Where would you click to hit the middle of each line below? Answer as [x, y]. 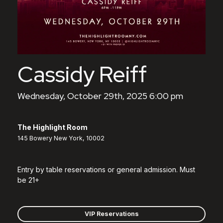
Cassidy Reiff [82, 74]
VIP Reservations [111, 214]
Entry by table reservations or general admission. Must [106, 169]
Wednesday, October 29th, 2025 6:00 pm [100, 96]
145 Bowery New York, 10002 [61, 138]
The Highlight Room [53, 127]
